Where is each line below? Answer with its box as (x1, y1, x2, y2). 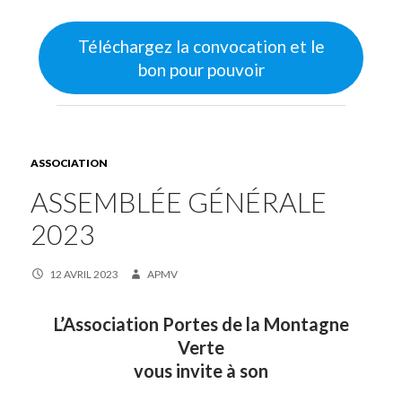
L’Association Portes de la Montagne (53, 313, 349, 336)
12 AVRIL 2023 (48, 267, 118, 282)
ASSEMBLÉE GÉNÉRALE (31, 186, 328, 220)
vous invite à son (134, 360, 268, 382)
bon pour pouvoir (137, 58, 265, 80)
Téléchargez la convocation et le (77, 35, 325, 57)
